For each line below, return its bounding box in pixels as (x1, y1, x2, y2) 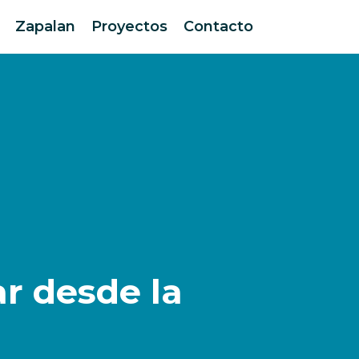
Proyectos (91, 18, 167, 35)
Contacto (184, 18, 253, 35)
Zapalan (15, 18, 75, 35)
